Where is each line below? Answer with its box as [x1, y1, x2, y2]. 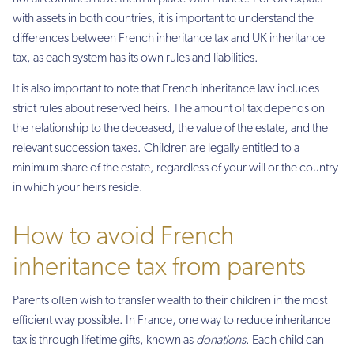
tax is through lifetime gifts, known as [13, 333, 196, 347]
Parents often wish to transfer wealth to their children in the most [13, 294, 327, 307]
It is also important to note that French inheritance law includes [13, 83, 319, 96]
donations [196, 333, 246, 347]
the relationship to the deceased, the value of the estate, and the [13, 122, 328, 136]
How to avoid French [13, 224, 234, 250]
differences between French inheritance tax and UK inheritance [13, 32, 325, 45]
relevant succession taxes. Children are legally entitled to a [13, 142, 299, 156]
